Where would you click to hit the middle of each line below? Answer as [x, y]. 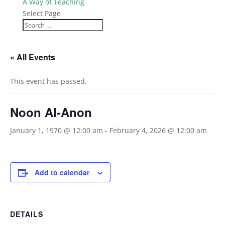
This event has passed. [48, 81]
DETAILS [27, 214]
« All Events [33, 57]
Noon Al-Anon [51, 112]
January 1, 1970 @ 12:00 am [57, 130]
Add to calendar [62, 172]
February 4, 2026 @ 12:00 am [158, 130]
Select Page [41, 13]
